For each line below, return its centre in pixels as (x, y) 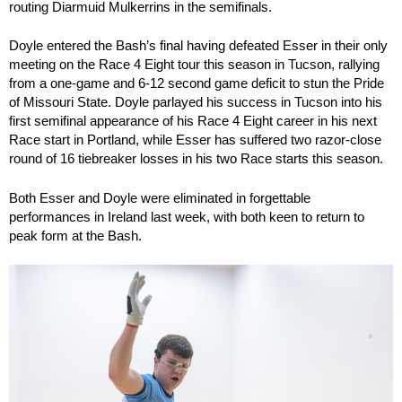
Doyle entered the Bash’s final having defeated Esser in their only (198, 46)
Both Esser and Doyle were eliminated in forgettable (160, 197)
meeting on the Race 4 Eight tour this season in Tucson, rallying (194, 65)
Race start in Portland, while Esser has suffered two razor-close (195, 140)
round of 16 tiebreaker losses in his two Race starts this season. (196, 159)
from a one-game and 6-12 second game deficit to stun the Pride (197, 83)
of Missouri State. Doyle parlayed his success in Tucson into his (196, 102)
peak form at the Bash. (75, 235)
